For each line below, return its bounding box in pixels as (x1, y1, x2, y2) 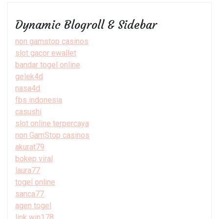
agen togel (15, 200, 51, 210)
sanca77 (15, 189, 44, 198)
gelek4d (15, 71, 43, 81)
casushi (15, 107, 42, 116)
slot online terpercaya (15, 118, 89, 128)
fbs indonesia (15, 95, 62, 105)
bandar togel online (15, 60, 80, 69)
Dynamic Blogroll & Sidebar (15, 17, 157, 32)
